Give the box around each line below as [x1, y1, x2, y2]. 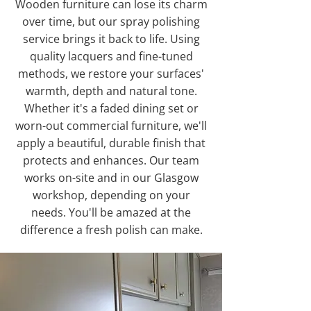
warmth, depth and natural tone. [25, 83, 197, 99]
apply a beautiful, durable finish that [17, 135, 205, 151]
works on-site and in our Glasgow [24, 170, 199, 185]
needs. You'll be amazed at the [31, 205, 191, 220]
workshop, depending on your [32, 187, 190, 203]
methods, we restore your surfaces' [18, 66, 204, 81]
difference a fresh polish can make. [19, 222, 203, 237]
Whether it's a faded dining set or [24, 101, 199, 116]
